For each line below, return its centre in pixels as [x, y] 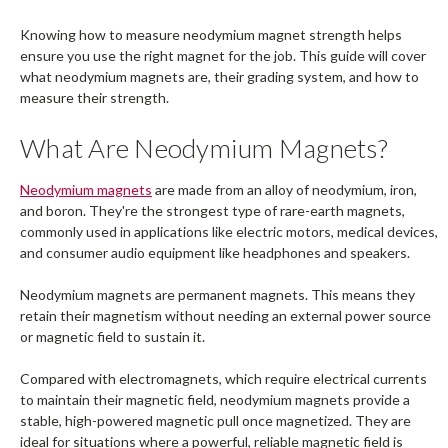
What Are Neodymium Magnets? [204, 148]
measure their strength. [94, 98]
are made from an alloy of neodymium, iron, [284, 190]
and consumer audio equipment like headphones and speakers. [215, 253]
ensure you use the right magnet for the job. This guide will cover [223, 56]
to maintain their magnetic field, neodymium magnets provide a [215, 400]
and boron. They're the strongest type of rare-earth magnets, [212, 211]
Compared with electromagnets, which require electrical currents [223, 379]
